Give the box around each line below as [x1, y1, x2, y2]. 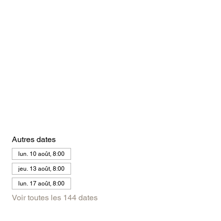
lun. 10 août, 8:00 [18, 150, 65, 158]
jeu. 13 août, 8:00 [18, 165, 65, 173]
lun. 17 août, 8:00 [18, 180, 65, 187]
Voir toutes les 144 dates [11, 193, 98, 203]
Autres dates [11, 135, 56, 145]
